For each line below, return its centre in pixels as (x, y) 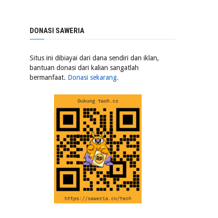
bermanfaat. (49, 77)
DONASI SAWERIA (57, 31)
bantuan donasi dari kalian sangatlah (84, 68)
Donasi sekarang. (93, 77)
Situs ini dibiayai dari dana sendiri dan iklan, (94, 58)
